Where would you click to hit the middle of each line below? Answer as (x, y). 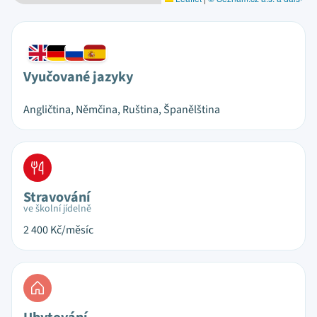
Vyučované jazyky (78, 77)
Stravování (57, 197)
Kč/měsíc (72, 230)
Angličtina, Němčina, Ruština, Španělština (122, 110)
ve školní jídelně (57, 209)
